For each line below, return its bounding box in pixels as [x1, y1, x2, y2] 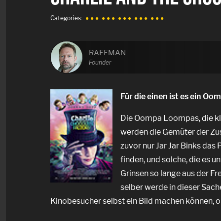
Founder [89, 58, 111, 66]
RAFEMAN [89, 47, 126, 57]
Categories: [50, 14, 82, 22]
